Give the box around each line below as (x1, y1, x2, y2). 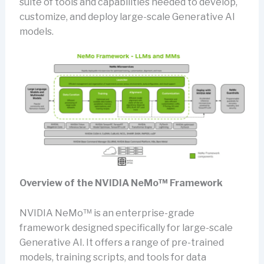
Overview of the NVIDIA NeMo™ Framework (19, 177, 223, 189)
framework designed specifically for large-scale (19, 222, 233, 233)
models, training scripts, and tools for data (19, 251, 206, 263)
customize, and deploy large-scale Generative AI (19, 11, 235, 23)
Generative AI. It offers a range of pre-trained (19, 236, 224, 248)
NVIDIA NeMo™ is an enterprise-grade (19, 207, 194, 219)
